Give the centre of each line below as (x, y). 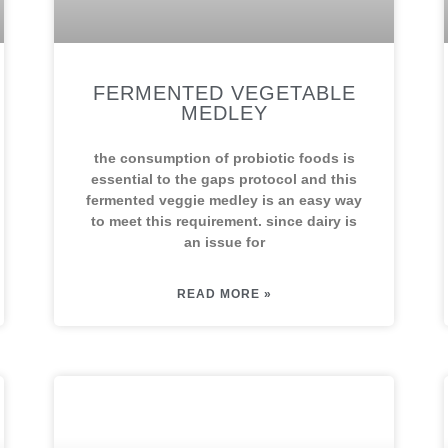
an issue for (224, 242)
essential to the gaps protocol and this (224, 179)
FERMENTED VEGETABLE (224, 93)
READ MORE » (224, 294)
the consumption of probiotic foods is (224, 158)
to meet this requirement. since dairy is (224, 221)
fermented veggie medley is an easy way (224, 200)
